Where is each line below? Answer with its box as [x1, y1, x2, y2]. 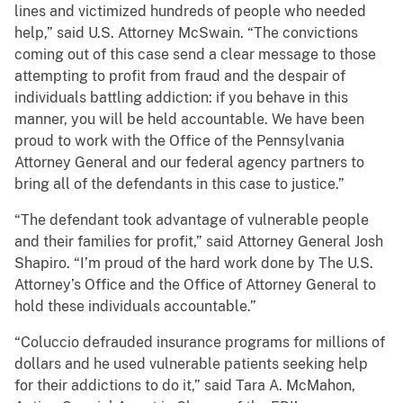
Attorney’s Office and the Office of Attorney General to [14, 276, 376, 294]
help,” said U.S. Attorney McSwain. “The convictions [14, 24, 358, 42]
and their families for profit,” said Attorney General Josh [14, 233, 383, 251]
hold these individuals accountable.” [14, 298, 256, 316]
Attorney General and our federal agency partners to [14, 154, 364, 172]
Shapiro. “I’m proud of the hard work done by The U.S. [14, 255, 373, 273]
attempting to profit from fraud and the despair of [14, 67, 345, 85]
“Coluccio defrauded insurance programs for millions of [14, 334, 385, 352]
